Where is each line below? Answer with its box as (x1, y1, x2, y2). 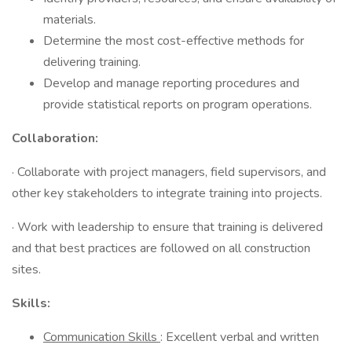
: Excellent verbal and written (160, 328, 319, 346)
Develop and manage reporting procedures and (43, 75, 299, 92)
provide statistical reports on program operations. (43, 96, 312, 113)
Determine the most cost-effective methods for (43, 32, 304, 49)
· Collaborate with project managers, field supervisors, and (12, 163, 326, 181)
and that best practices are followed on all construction (12, 240, 310, 257)
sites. (12, 261, 44, 278)
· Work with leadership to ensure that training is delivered (12, 218, 323, 236)
